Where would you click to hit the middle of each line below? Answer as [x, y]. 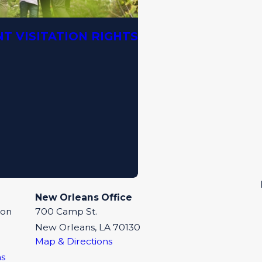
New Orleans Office [83, 197]
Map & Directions [73, 241]
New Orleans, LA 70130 [87, 227]
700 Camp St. [66, 211]
